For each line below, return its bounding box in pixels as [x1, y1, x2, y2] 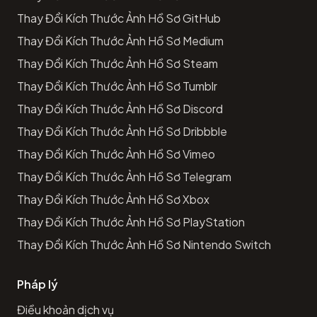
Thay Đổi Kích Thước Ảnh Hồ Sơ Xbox [17, 191, 209, 207]
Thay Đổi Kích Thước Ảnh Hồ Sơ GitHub [17, 10, 221, 25]
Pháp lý [17, 276, 58, 292]
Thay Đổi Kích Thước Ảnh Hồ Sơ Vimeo [17, 146, 215, 161]
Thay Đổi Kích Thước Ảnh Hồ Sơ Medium [17, 33, 224, 48]
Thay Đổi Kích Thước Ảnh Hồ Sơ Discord [17, 100, 223, 116]
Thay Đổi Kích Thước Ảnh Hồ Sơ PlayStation [17, 214, 245, 229]
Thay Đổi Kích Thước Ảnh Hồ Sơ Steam [17, 55, 218, 71]
